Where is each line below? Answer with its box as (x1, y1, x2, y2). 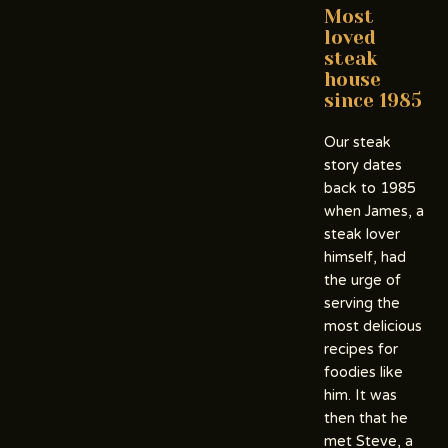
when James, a (324, 202, 424, 220)
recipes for (324, 340, 398, 358)
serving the (324, 294, 400, 312)
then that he (324, 409, 408, 427)
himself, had (324, 248, 406, 266)
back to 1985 (324, 179, 416, 197)
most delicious (324, 317, 422, 335)
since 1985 (324, 89, 422, 111)
